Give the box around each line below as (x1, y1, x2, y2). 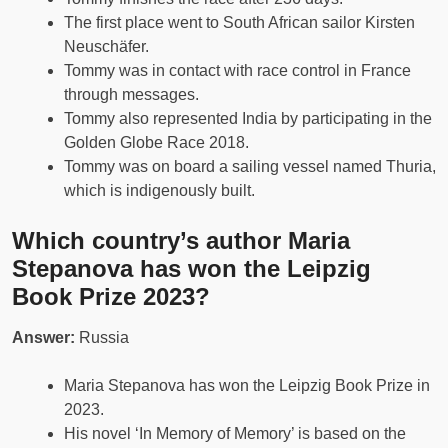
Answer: (12, 329, 79, 347)
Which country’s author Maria (12, 227, 350, 255)
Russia (79, 329, 129, 347)
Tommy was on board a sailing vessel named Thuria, (64, 158, 436, 176)
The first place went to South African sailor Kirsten (64, 14, 415, 32)
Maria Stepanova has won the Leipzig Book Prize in (64, 377, 430, 395)
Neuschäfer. (64, 38, 149, 56)
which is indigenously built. (64, 182, 255, 200)
